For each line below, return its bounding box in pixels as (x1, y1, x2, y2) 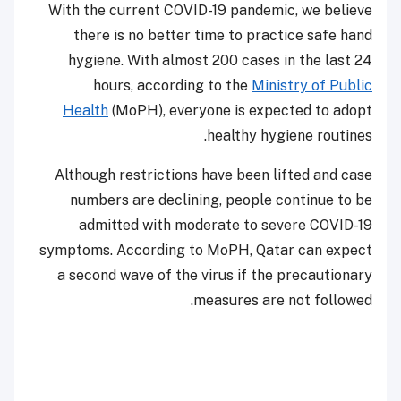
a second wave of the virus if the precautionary (57, 267, 372, 285)
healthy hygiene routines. (207, 127, 372, 145)
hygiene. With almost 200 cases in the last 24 (68, 52, 372, 70)
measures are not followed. (193, 292, 372, 310)
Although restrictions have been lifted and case (55, 166, 372, 184)
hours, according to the (93, 77, 252, 95)
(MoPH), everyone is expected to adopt (108, 102, 372, 120)
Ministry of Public (252, 77, 372, 95)
